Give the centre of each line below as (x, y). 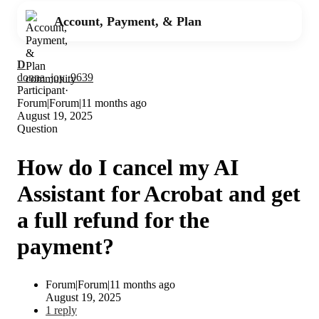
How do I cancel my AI (128, 167)
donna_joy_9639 (55, 77)
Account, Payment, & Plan (128, 21)
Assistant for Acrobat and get (159, 193)
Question (37, 129)
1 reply (61, 310)
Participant (41, 90)
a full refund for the (113, 220)
